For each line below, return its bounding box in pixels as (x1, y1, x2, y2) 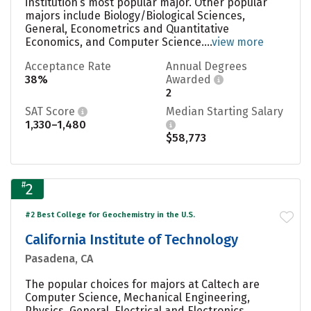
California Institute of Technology (25, 230, 238, 248)
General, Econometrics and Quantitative (25, 22, 229, 35)
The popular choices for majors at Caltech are (25, 277, 260, 291)
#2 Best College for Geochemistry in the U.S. (25, 210, 195, 219)
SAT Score (25, 104, 78, 118)
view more (212, 35, 264, 49)
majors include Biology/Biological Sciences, (25, 8, 245, 22)
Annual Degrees (166, 59, 247, 73)
